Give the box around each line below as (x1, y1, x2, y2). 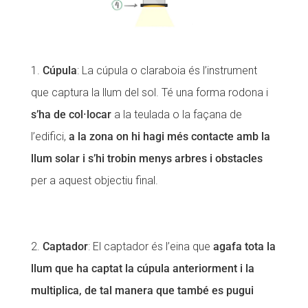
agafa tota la (212, 240, 276, 254)
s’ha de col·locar (30, 108, 111, 122)
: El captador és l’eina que (87, 240, 213, 254)
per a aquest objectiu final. (30, 174, 158, 188)
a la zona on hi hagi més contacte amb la (68, 130, 270, 144)
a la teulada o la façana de (111, 108, 242, 122)
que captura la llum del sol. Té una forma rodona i (30, 86, 268, 100)
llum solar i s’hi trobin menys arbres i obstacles (30, 152, 263, 166)
